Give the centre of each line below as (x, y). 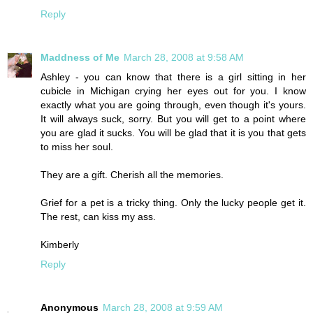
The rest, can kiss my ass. (98, 217)
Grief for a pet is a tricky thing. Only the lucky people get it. (173, 203)
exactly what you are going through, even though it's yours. (173, 105)
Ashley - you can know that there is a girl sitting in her (173, 77)
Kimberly (60, 245)
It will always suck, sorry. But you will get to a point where (173, 119)
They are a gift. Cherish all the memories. (132, 175)
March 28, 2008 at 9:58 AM (184, 58)
